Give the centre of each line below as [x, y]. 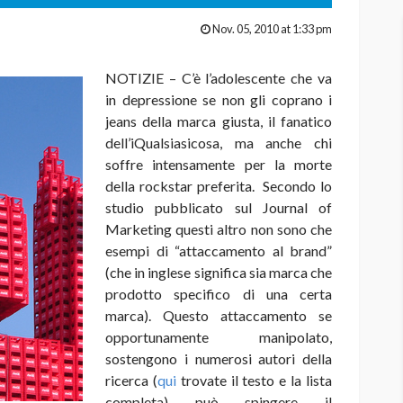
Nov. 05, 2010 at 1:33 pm [272, 29]
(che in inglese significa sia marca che [219, 273]
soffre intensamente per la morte [219, 165]
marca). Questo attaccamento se [219, 316]
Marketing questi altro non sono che [219, 229]
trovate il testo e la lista [254, 381]
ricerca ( [131, 381]
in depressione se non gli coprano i [219, 100]
